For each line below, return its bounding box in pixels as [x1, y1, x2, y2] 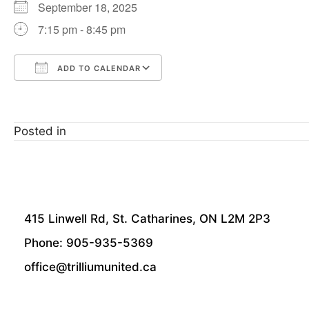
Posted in [14, 124, 66, 138]
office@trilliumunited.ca [24, 260, 157, 274]
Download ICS [38, 85, 112, 101]
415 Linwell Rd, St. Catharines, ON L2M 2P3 [24, 212, 270, 226]
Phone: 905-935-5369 [24, 236, 157, 250]
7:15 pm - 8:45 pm [38, 21, 126, 37]
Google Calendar [175, 85, 263, 101]
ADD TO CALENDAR [54, 63, 141, 73]
